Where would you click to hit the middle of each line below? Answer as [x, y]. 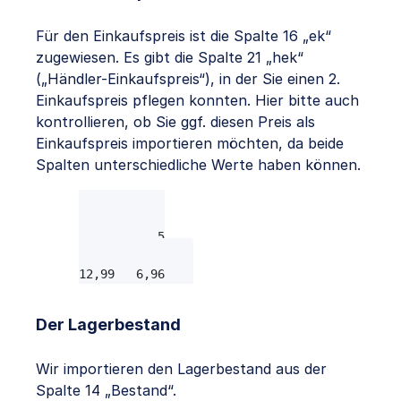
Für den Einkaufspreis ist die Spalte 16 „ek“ [183, 36]
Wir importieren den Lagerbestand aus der [181, 369]
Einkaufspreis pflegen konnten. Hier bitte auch [197, 101]
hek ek [118, 199]
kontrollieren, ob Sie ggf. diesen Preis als [175, 122]
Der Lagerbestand [108, 325]
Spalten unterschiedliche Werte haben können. [198, 165]
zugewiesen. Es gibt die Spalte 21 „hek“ [170, 58]
